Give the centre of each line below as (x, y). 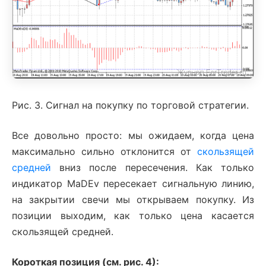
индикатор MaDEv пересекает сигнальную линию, (133, 183)
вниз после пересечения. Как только (153, 167)
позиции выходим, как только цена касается (133, 215)
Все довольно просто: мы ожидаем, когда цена (133, 135)
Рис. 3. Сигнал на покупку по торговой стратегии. (130, 105)
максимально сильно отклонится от (104, 151)
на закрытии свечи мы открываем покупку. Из (133, 199)
